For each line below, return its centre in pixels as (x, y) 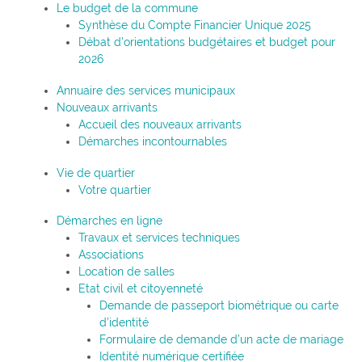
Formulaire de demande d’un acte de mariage (222, 340)
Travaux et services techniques (159, 238)
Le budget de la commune (128, 8)
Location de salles (126, 272)
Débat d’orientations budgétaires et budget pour (206, 42)
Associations (111, 255)
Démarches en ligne (110, 221)
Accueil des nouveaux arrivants (160, 124)
